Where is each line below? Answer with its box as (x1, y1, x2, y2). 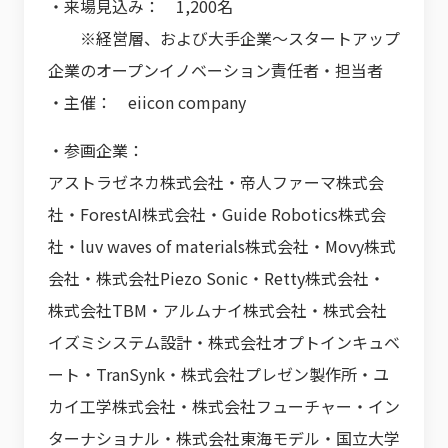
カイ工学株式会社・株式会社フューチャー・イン (48, 394, 400, 418)
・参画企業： (48, 138, 144, 162)
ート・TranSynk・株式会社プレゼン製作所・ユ (48, 362, 389, 386)
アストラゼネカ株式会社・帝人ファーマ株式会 (48, 170, 384, 194)
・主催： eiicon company (48, 90, 246, 114)
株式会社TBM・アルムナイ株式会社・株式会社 (48, 298, 387, 322)
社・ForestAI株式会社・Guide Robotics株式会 (48, 202, 386, 226)
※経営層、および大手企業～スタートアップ (48, 26, 400, 50)
